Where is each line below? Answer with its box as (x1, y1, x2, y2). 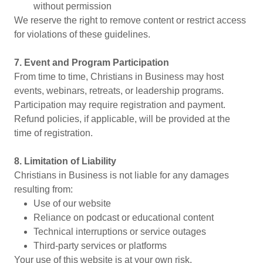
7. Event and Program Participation (14, 58, 169, 68)
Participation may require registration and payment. (14, 100, 225, 110)
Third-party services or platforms (33, 241, 167, 251)
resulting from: (14, 184, 73, 194)
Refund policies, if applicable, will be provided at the (14, 114, 230, 124)
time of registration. (14, 128, 93, 138)
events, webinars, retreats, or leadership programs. (14, 86, 224, 96)
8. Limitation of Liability (14, 156, 116, 166)
